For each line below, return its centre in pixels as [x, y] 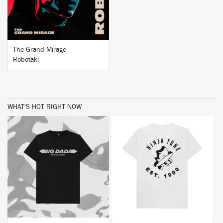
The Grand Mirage [40, 50]
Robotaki [26, 60]
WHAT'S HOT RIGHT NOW [45, 107]
